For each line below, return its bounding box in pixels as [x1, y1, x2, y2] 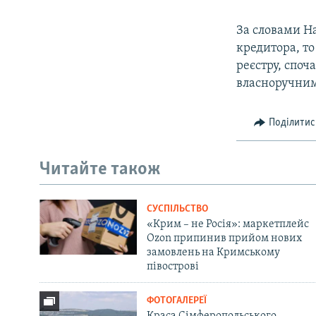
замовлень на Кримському [146, 247, 280, 259]
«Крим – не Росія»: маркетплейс [146, 219, 309, 231]
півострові [146, 261, 199, 273]
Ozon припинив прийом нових [146, 233, 302, 245]
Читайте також [39, 159, 161, 179]
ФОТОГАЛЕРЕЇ [146, 296, 207, 307]
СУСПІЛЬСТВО [146, 204, 208, 215]
